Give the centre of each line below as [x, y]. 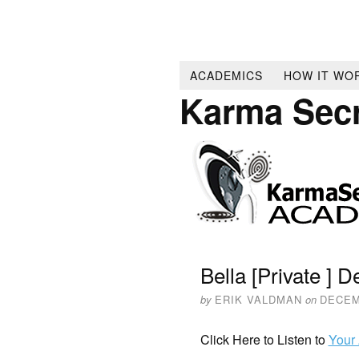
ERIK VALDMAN [258, 299]
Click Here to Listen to [264, 339]
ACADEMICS [226, 75]
